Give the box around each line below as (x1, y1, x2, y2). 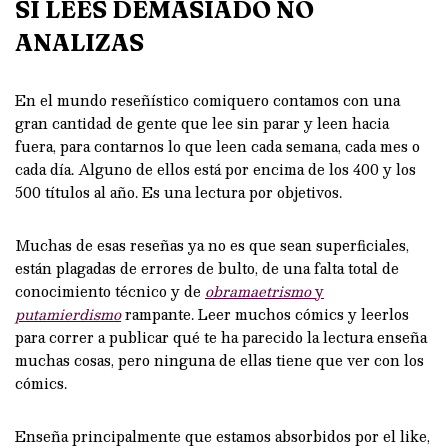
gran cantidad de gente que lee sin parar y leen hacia (15, 110, 389, 135)
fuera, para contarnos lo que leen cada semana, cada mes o (15, 133, 420, 158)
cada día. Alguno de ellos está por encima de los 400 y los (15, 156, 416, 181)
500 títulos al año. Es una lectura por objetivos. (15, 179, 342, 204)
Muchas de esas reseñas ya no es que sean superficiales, (15, 232, 409, 257)
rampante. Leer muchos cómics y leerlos (125, 301, 409, 326)
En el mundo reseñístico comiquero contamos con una (15, 87, 400, 112)
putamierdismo (15, 301, 121, 326)
